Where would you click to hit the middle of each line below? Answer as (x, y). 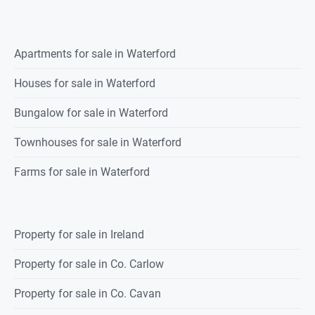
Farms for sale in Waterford (82, 172)
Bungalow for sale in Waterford (91, 113)
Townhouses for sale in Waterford (98, 143)
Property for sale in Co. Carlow (89, 264)
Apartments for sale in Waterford (95, 54)
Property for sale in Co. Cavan (88, 294)
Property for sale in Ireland (79, 235)
